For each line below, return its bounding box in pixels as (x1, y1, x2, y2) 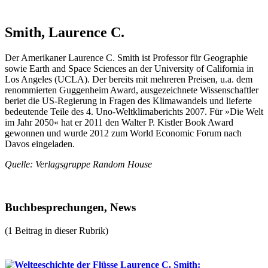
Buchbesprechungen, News (5, 201, 136, 214)
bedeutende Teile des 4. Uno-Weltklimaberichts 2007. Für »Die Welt (5, 106, 263, 117)
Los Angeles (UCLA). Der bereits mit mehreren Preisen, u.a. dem (5, 74, 252, 84)
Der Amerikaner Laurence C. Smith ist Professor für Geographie (5, 52, 248, 63)
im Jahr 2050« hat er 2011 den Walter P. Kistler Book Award (5, 117, 233, 127)
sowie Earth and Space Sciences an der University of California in (5, 63, 254, 74)
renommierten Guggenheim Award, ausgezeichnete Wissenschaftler (5, 84, 258, 95)
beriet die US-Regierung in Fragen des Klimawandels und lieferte (5, 95, 252, 106)
